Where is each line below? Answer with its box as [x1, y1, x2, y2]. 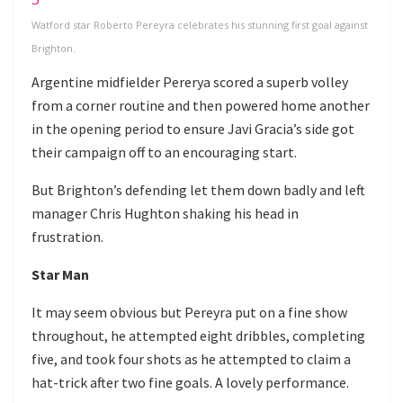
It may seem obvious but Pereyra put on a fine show [31, 302, 347, 321]
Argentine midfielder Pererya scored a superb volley [31, 72, 348, 91]
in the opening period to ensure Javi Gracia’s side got [31, 119, 354, 138]
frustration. [31, 227, 103, 246]
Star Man [31, 264, 89, 283]
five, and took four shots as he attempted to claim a [31, 349, 351, 368]
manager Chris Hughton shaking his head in [31, 203, 299, 222]
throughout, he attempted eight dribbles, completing [31, 326, 365, 345]
